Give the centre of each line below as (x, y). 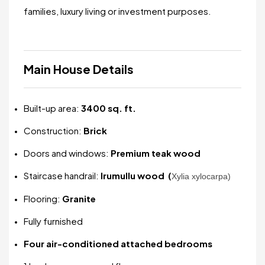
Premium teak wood (156, 153)
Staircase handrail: (62, 175)
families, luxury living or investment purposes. (117, 11)
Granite (79, 198)
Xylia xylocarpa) (201, 176)
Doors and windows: (67, 153)
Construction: (54, 130)
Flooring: (43, 198)
